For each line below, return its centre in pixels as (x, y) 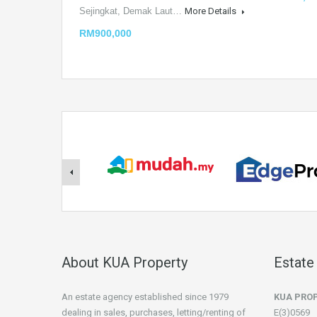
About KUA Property (125, 263)
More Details (212, 11)
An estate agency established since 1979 (145, 297)
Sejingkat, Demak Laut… (132, 11)
